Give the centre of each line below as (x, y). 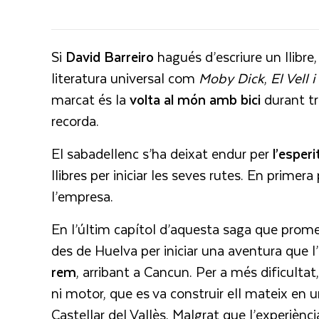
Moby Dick (231, 78)
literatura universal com (125, 78)
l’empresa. (84, 197)
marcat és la (90, 100)
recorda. (75, 121)
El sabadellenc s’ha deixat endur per (162, 154)
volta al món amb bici (195, 100)
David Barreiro (110, 57)
